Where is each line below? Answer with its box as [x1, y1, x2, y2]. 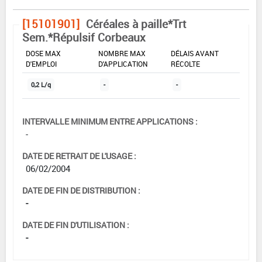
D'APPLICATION [98, 59, 148, 69]
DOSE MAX [26, 49, 61, 58]
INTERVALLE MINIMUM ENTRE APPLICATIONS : [22, 116, 198, 127]
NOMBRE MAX [98, 49, 146, 58]
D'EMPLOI [26, 59, 57, 69]
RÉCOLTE [171, 59, 200, 69]
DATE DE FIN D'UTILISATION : [22, 219, 129, 231]
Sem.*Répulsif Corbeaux [22, 30, 146, 46]
